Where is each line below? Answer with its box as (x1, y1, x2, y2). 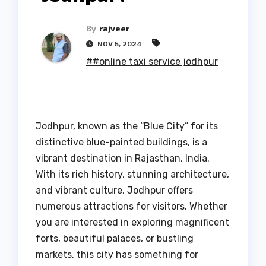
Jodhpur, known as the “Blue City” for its (36, 121, 218, 132)
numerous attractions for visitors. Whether (36, 201, 227, 213)
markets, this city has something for (36, 249, 198, 261)
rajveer (99, 23, 129, 34)
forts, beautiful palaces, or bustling (36, 233, 194, 245)
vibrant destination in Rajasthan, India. (36, 153, 210, 164)
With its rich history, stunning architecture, (36, 169, 229, 180)
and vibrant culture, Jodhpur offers (36, 185, 193, 197)
